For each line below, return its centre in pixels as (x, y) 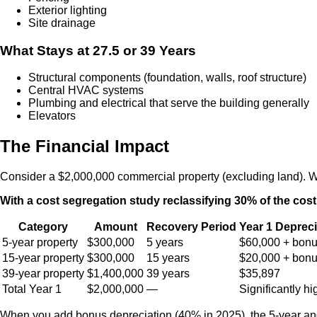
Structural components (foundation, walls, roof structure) (167, 78)
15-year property (43, 258)
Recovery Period (191, 227)
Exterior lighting (68, 10)
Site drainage (62, 23)
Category (43, 227)
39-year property (43, 274)
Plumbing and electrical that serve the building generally (169, 103)
